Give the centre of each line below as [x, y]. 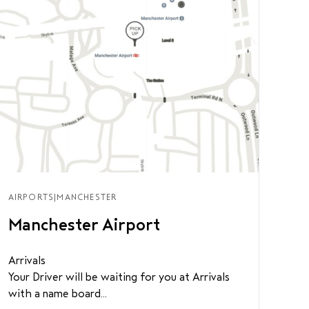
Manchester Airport [84, 225]
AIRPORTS [31, 197]
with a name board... [57, 293]
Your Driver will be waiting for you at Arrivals [119, 277]
